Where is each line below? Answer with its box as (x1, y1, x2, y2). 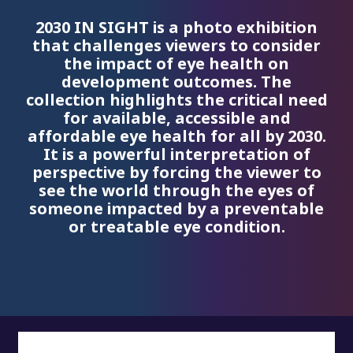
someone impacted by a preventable (29, 198, 324, 221)
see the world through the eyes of (39, 180, 314, 203)
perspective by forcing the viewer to (32, 162, 321, 184)
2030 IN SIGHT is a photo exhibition (35, 17, 318, 39)
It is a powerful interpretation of (43, 143, 310, 166)
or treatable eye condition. (68, 216, 285, 239)
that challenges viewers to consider (32, 35, 321, 58)
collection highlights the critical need (25, 89, 328, 112)
